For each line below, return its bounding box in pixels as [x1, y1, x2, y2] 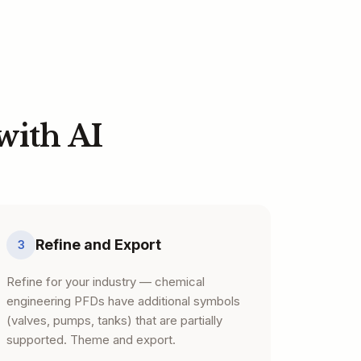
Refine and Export [35, 236, 161, 253]
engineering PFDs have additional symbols [6, 293, 240, 309]
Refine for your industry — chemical [6, 274, 205, 289]
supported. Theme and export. [6, 332, 176, 347]
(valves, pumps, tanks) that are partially [6, 313, 222, 328]
